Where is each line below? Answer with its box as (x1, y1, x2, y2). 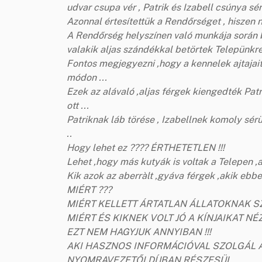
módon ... (67, 71, 107, 83)
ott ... (67, 99, 89, 111)
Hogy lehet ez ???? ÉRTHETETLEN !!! (67, 142, 225, 153)
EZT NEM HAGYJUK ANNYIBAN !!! (67, 226, 211, 237)
